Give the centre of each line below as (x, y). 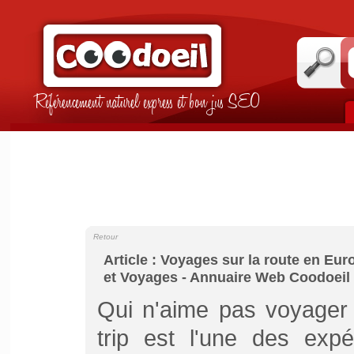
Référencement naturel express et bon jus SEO (147, 104)
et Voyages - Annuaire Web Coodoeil (226, 277)
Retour (105, 237)
